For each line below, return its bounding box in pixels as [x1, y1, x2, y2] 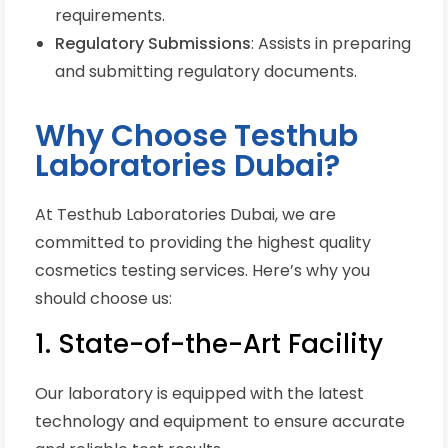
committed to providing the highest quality [35, 231, 371, 255]
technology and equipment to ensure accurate [35, 410, 405, 434]
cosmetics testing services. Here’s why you [35, 259, 370, 283]
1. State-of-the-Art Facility [35, 326, 383, 363]
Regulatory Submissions [55, 32, 251, 56]
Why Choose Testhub [35, 115, 358, 158]
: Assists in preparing [251, 32, 411, 56]
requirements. [55, 4, 165, 28]
